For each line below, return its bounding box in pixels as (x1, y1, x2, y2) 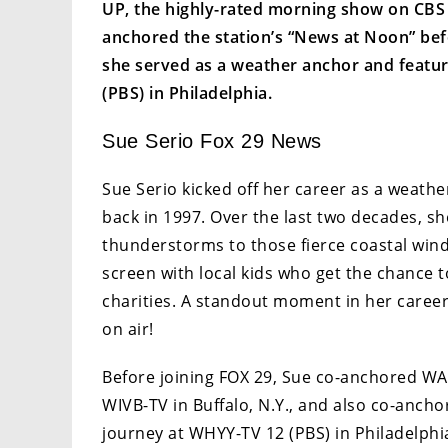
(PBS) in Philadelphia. (102, 81, 272, 104)
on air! (102, 317, 154, 340)
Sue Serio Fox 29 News (102, 129, 322, 152)
